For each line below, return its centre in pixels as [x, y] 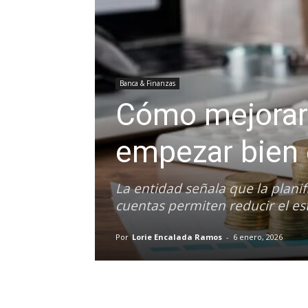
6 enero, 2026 [258, 237]
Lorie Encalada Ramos [177, 237]
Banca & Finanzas [147, 83]
